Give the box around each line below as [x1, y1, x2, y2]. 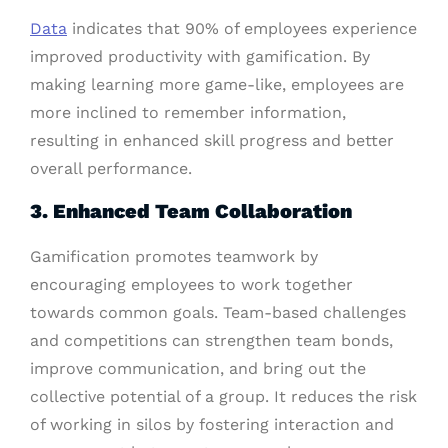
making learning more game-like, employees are [30, 75, 404, 95]
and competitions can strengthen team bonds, [30, 331, 393, 351]
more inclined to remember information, [30, 103, 346, 123]
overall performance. [30, 159, 192, 179]
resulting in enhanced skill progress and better [30, 131, 394, 151]
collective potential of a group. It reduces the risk [30, 387, 417, 407]
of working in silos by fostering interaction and [30, 415, 394, 435]
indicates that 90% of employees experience [67, 19, 417, 39]
